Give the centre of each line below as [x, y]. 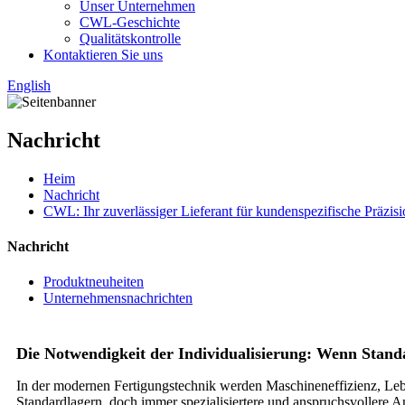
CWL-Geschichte [130, 22]
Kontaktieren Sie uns [103, 55]
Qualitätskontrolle [130, 38]
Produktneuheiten [94, 282]
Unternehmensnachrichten [118, 298]
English [29, 85]
